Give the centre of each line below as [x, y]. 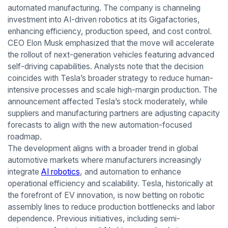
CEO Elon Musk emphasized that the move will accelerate [111, 43]
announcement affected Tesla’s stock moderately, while [107, 102]
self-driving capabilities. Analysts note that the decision [105, 67]
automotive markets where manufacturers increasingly [104, 160]
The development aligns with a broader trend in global [103, 149]
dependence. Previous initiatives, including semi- [94, 219]
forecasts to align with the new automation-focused [99, 125]
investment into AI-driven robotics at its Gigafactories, [104, 20]
